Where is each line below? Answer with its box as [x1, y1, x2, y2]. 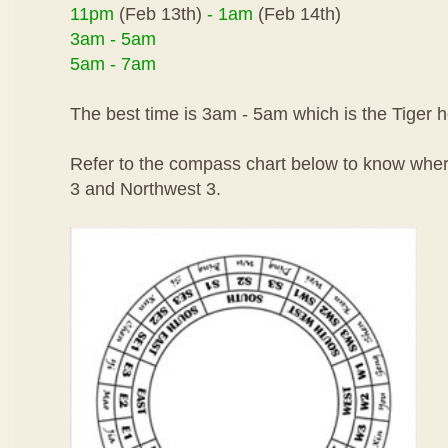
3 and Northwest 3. [70, 179, 221, 199]
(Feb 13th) [114, 4, 207, 24]
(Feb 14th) [253, 4, 341, 24]
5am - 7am [70, 54, 156, 74]
